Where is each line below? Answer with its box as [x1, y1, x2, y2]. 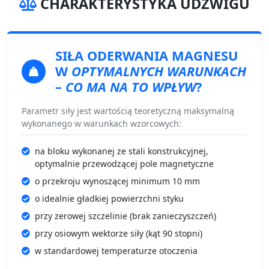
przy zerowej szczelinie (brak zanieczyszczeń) [35, 210, 216, 222]
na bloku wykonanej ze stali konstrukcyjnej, [35, 145, 208, 157]
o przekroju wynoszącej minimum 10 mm [35, 175, 200, 187]
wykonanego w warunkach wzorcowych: [22, 117, 181, 129]
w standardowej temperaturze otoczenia [35, 244, 198, 256]
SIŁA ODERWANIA [55, 46, 168, 64]
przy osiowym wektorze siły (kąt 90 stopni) [35, 227, 202, 239]
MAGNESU [168, 46, 238, 64]
